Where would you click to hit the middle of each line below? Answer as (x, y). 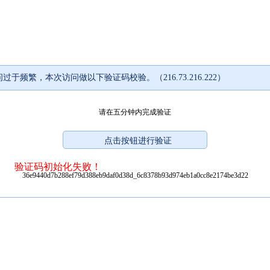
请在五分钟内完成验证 (135, 112)
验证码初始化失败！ (58, 166)
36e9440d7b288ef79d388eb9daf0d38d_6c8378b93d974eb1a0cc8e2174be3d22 (135, 175)
